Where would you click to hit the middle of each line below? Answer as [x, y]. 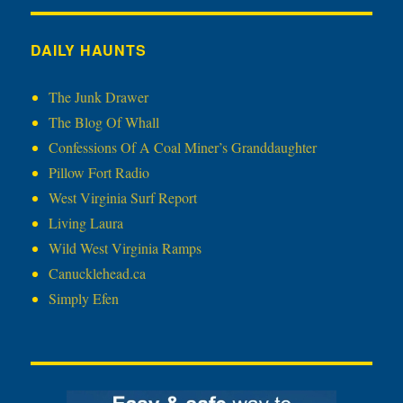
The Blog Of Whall [104, 122]
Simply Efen [84, 299]
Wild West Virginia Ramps [125, 248]
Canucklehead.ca [98, 273]
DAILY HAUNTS [89, 50]
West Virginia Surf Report [123, 198]
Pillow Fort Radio [99, 173]
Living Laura [86, 223]
